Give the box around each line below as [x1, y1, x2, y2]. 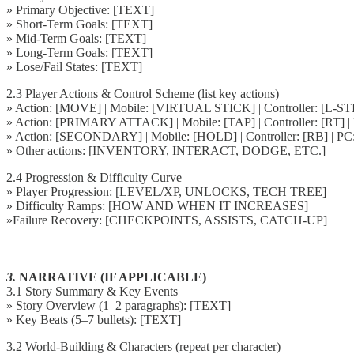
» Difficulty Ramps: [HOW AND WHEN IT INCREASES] [6, 198, 308, 213]
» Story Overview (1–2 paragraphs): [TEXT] [6, 298, 231, 312]
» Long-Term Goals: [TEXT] [6, 45, 153, 59]
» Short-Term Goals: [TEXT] [6, 17, 153, 31]
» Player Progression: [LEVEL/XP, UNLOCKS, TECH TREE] [6, 184, 326, 198]
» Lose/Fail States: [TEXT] [6, 59, 142, 73]
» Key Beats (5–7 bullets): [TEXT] [6, 312, 181, 326]
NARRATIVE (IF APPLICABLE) [19, 269, 206, 284]
